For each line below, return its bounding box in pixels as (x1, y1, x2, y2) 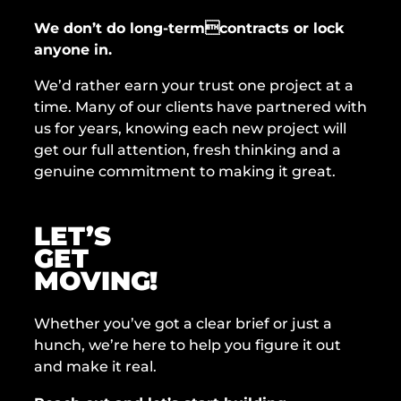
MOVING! (34, 264, 158, 296)
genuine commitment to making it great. (34, 162, 336, 181)
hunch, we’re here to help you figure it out (34, 336, 341, 354)
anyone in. (34, 39, 112, 58)
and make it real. (34, 357, 157, 376)
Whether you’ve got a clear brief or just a (34, 314, 332, 333)
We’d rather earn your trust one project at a (34, 76, 354, 95)
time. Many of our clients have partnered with (34, 98, 367, 116)
